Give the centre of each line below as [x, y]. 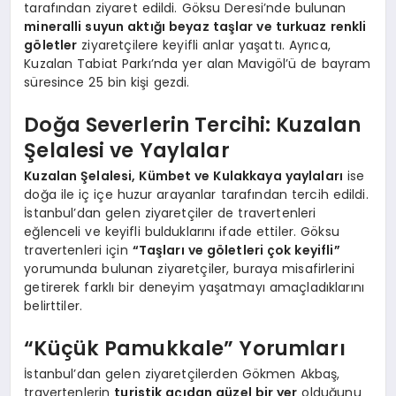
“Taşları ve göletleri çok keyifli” [236, 251]
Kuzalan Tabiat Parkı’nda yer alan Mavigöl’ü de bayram [198, 64]
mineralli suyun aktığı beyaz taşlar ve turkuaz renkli [195, 27]
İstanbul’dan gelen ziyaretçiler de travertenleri [170, 213]
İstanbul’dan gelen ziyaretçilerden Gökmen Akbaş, [182, 374]
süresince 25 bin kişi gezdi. [107, 83]
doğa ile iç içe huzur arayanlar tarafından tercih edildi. [196, 195]
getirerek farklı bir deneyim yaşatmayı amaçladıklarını [194, 288]
